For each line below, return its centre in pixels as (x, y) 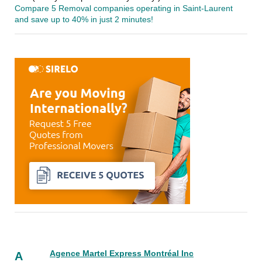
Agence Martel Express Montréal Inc (122, 254)
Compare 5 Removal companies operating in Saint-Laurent (124, 9)
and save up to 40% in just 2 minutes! (84, 20)
